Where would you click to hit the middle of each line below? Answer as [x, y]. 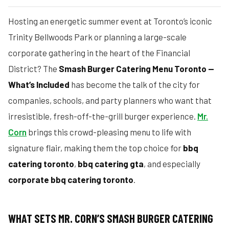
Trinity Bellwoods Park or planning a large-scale [97, 37]
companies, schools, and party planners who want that [110, 100]
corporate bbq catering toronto [71, 179]
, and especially [172, 164]
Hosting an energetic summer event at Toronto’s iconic [110, 21]
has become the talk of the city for [135, 84]
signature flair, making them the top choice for [96, 148]
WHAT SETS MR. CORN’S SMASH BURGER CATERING [111, 218]
